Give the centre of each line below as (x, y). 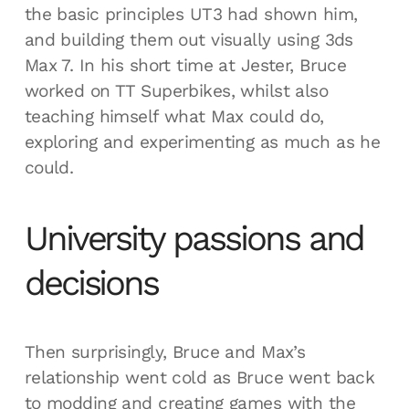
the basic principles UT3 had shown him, (191, 15)
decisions (91, 283)
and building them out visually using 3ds (189, 40)
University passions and (194, 238)
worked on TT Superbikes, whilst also (176, 91)
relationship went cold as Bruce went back (199, 378)
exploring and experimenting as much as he (202, 142)
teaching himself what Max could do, (174, 117)
